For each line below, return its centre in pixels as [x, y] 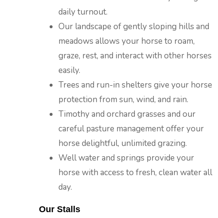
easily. [69, 70]
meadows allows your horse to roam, [127, 41]
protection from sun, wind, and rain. [123, 100]
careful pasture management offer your [131, 129]
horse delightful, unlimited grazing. [123, 143]
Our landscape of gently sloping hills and [134, 27]
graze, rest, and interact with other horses [135, 56]
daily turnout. [83, 12]
